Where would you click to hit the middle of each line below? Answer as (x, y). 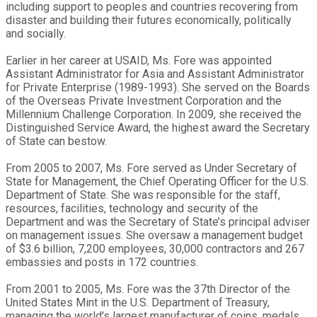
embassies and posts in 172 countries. (102, 262)
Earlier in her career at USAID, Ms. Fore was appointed (139, 60)
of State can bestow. (56, 141)
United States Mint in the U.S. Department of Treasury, (138, 302)
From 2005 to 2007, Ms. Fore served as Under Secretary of (151, 168)
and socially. (36, 33)
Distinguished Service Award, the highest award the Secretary (158, 127)
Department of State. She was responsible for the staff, (143, 195)
